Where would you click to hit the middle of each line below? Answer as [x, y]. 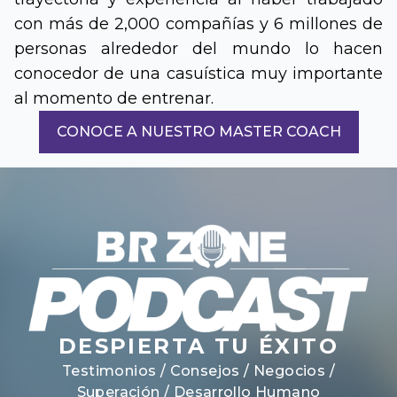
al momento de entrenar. [114, 98]
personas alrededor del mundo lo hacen [198, 49]
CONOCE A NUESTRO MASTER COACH [198, 132]
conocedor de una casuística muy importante [198, 74]
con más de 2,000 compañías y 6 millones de [198, 24]
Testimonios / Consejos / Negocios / [198, 370]
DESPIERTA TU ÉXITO [198, 346]
